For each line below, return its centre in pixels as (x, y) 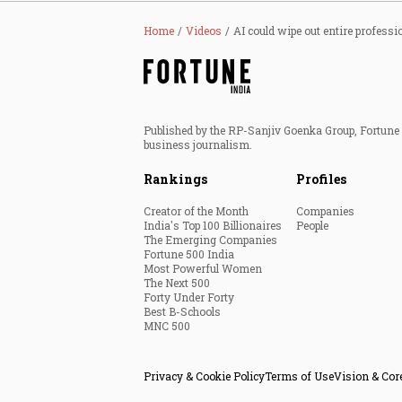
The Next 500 (177, 283)
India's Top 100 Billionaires (213, 226)
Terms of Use (299, 376)
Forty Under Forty (189, 297)
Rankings (175, 179)
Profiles (321, 179)
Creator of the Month (196, 211)
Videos (204, 31)
